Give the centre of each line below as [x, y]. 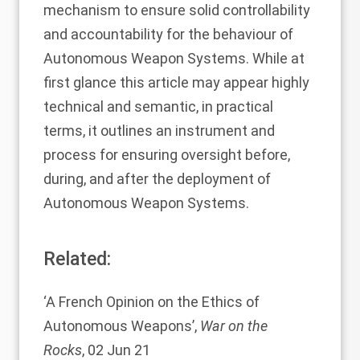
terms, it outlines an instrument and [159, 131]
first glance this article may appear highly [176, 82]
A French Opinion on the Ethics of [153, 302]
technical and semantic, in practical [158, 106]
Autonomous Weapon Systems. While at [174, 58]
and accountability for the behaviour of [168, 34]
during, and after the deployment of [157, 179]
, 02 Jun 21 [116, 350]
